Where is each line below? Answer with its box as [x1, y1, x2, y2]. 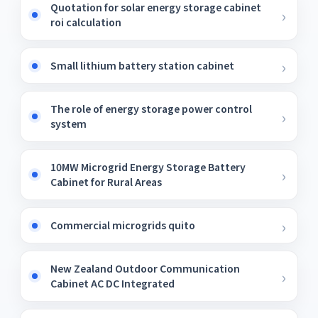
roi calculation [50, 15, 121, 29]
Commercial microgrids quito [50, 218, 195, 232]
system [50, 116, 87, 131]
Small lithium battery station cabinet [50, 58, 234, 72]
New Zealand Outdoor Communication [50, 261, 240, 275]
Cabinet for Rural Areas [50, 175, 162, 189]
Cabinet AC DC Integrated [50, 276, 175, 290]
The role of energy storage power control [50, 102, 252, 116]
